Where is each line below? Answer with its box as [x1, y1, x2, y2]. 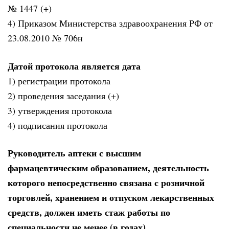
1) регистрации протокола [8, 74, 110, 87]
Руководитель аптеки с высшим [8, 146, 141, 160]
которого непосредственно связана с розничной [8, 176, 204, 190]
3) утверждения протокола [8, 104, 112, 117]
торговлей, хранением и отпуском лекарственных [8, 191, 214, 204]
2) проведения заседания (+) [8, 89, 119, 102]
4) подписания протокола [8, 119, 107, 131]
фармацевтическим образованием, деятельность [8, 161, 209, 175]
